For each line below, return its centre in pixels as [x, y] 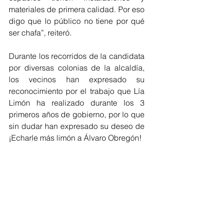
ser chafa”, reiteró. [41, 33]
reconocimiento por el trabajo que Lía [77, 91]
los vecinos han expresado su [77, 79]
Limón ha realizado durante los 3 [77, 103]
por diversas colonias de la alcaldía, [77, 68]
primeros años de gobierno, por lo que [77, 114]
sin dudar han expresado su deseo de [77, 126]
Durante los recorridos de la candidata [77, 56]
